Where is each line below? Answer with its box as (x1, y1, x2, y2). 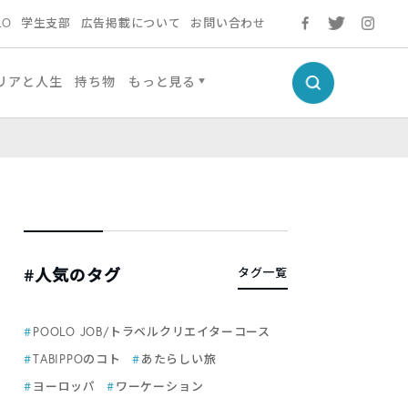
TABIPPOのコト (33, 352, 121, 367)
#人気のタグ (24, 264, 122, 286)
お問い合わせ (190, 15, 267, 31)
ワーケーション (115, 379, 204, 394)
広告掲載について (80, 15, 181, 31)
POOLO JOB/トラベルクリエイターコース (33, 324, 270, 340)
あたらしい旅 (140, 352, 217, 367)
